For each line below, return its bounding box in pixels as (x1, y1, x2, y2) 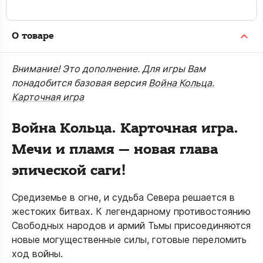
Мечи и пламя (12, 140, 114, 159)
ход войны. (12, 248, 63, 259)
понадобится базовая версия (12, 77, 149, 89)
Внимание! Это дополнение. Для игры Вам (12, 63, 205, 75)
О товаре (12, 30, 53, 42)
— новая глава (114, 140, 218, 159)
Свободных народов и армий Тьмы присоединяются (12, 220, 251, 231)
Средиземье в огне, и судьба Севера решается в (12, 191, 235, 203)
